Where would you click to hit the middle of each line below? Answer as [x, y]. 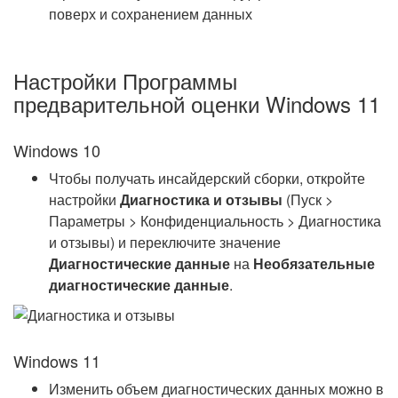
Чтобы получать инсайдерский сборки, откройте [207, 178]
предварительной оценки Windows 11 [197, 103]
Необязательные [314, 263]
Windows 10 [57, 150]
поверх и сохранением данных [151, 14]
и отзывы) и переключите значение [165, 242]
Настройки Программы [125, 80]
